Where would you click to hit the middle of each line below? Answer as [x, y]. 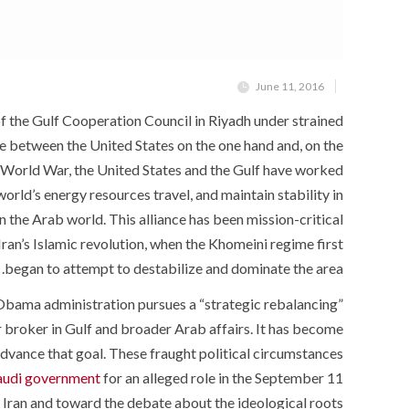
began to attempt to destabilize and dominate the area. [174, 268]
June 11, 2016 [290, 87]
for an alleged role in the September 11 [222, 378]
